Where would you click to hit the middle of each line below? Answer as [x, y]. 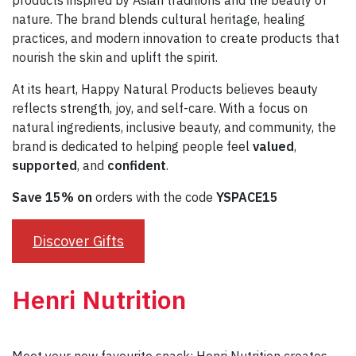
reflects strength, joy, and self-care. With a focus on [160, 108]
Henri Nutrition [99, 300]
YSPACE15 [247, 197]
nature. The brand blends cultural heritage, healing [159, 19]
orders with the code [156, 197]
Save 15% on [54, 197]
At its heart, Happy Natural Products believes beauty [165, 89]
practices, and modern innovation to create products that [176, 39]
